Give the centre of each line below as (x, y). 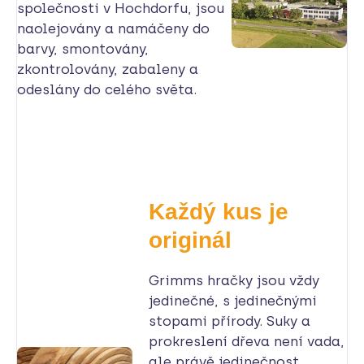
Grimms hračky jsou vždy (234, 280)
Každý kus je (219, 211)
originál (191, 240)
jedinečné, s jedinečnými (233, 300)
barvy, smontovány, (83, 48)
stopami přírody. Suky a (230, 321)
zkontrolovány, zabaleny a (108, 69)
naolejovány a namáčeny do (113, 28)
